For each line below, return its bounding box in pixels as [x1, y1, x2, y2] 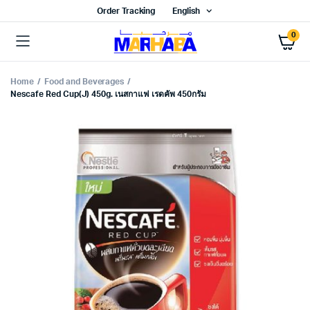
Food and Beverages [44, 77, 125, 86]
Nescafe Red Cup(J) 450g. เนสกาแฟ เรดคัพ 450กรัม [10, 90, 206, 98]
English [172, 7, 201, 15]
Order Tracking [96, 7, 156, 15]
